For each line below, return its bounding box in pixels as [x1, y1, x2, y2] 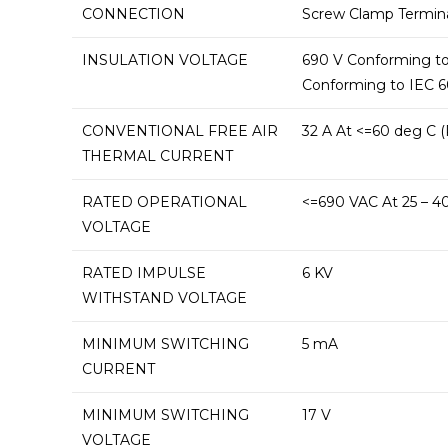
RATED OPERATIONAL [82, 192, 247, 211]
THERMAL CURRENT [82, 146, 233, 165]
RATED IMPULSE [82, 263, 206, 282]
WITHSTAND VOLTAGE [82, 288, 247, 307]
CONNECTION [82, 4, 185, 23]
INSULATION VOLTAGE [82, 50, 248, 69]
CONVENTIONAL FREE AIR [82, 121, 278, 140]
